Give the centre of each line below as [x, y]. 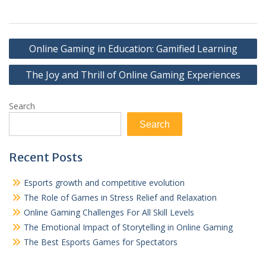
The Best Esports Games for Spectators [101, 242]
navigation [39, 59]
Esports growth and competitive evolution [104, 183]
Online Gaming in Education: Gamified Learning [133, 49]
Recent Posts [46, 157]
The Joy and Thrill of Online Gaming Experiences [133, 75]
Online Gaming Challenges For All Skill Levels [109, 213]
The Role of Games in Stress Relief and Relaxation [120, 198]
